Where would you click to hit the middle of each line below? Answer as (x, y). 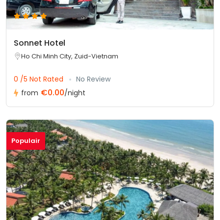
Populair (26, 140)
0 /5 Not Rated (40, 79)
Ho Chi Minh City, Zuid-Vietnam (70, 56)
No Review (93, 79)
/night (75, 93)
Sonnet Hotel (40, 43)
